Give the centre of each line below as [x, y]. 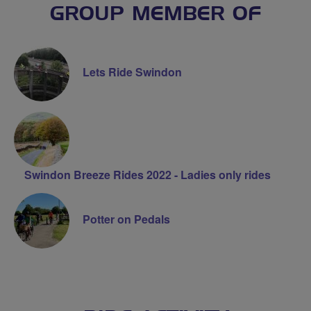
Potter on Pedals [126, 219]
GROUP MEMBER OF [155, 14]
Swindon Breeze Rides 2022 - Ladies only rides [148, 174]
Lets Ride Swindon [132, 72]
